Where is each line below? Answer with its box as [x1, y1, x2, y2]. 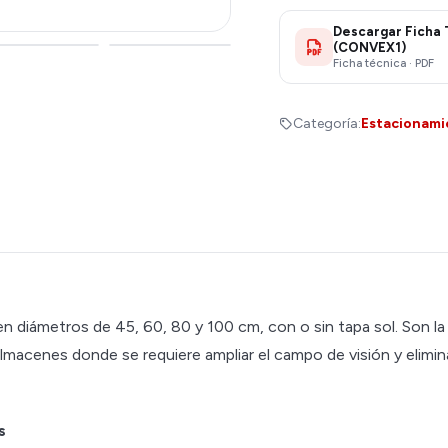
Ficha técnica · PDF [332, 56, 434, 70]
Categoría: [292, 114, 361, 132]
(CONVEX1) [332, 40, 406, 55]
